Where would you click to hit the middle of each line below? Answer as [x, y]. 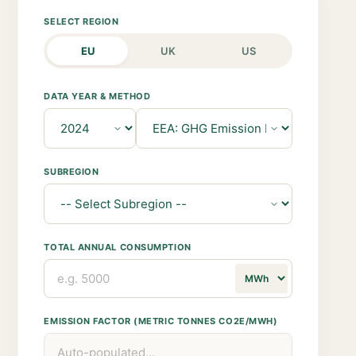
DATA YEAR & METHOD [97, 96]
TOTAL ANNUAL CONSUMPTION [118, 247]
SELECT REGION [81, 21]
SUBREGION [72, 172]
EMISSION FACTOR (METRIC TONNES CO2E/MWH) [161, 321]
